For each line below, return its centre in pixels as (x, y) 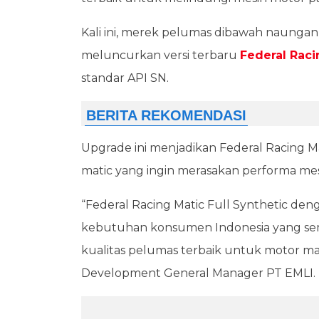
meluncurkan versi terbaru (161, 55)
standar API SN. (125, 78)
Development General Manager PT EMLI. (198, 273)
